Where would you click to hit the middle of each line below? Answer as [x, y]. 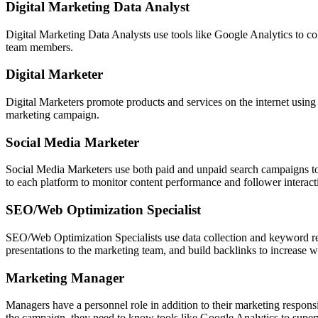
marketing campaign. [53, 114]
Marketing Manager [65, 278]
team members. [39, 47]
